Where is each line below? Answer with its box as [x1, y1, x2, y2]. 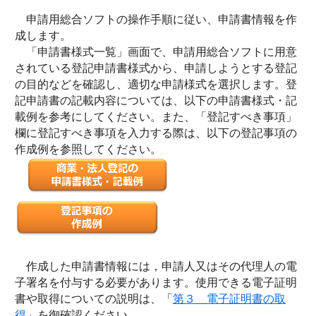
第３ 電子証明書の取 [173, 293, 286, 305]
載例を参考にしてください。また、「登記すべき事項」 [15, 111, 297, 123]
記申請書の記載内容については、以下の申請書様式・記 [15, 95, 297, 107]
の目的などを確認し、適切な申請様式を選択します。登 [15, 78, 297, 90]
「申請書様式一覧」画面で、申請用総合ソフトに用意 [15, 46, 297, 58]
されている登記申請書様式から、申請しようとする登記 [15, 62, 297, 74]
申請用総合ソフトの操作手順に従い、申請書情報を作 [15, 13, 297, 25]
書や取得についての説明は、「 [15, 293, 173, 305]
